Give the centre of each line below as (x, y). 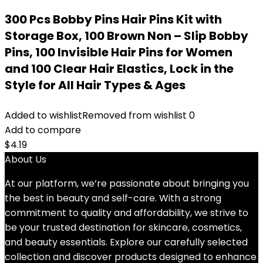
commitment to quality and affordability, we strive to (127, 213)
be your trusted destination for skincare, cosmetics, (123, 227)
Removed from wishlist (134, 115)
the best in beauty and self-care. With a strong (113, 198)
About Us (26, 159)
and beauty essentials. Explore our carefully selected (126, 242)
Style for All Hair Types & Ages (95, 85)
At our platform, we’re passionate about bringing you (127, 183)
